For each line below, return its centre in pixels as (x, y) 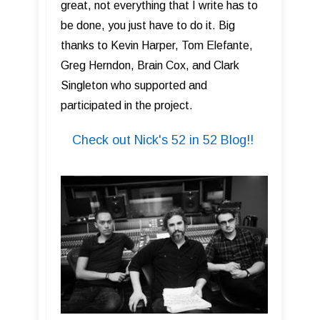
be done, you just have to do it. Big (148, 26)
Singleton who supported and (134, 86)
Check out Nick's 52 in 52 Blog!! (164, 140)
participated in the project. (128, 106)
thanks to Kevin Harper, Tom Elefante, (157, 46)
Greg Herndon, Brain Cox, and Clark (150, 66)
